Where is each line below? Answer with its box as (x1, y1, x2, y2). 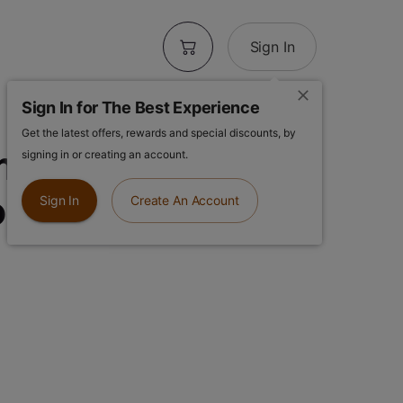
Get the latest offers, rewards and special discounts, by (21, 125, 296, 139)
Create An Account (130, 192, 239, 208)
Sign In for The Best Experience (21, 97, 260, 117)
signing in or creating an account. (21, 147, 188, 161)
